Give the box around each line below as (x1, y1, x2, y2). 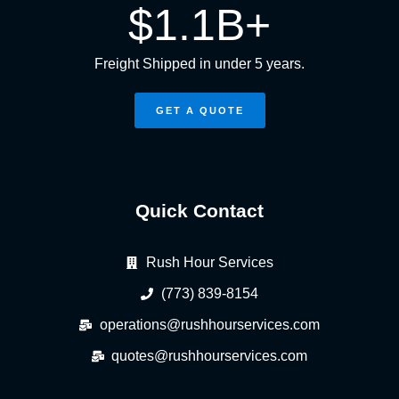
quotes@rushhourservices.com (111, 348, 308, 363)
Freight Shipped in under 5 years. (94, 56, 305, 71)
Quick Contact (135, 200, 264, 221)
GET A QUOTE (155, 105, 244, 116)
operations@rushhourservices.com (99, 317, 320, 332)
